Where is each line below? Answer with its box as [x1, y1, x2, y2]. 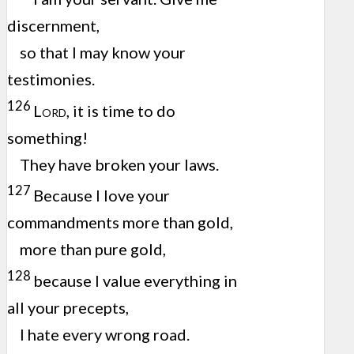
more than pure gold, [20, 239, 166, 259]
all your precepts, [7, 298, 129, 318]
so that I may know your [20, 43, 186, 62]
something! [7, 127, 88, 147]
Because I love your [33, 186, 170, 205]
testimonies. [7, 70, 95, 89]
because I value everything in [33, 271, 237, 291]
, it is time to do [66, 100, 175, 120]
